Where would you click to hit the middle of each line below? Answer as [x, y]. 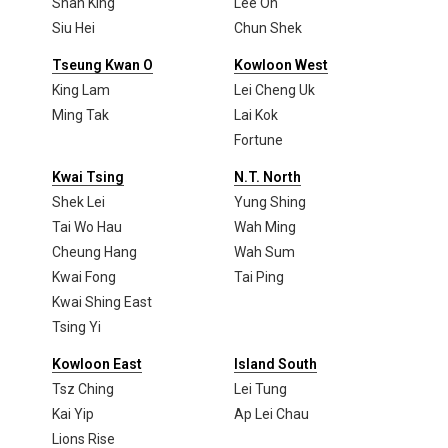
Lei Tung [260, 388]
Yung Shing [270, 201]
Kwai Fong [83, 276]
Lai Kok [256, 114]
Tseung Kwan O [102, 64]
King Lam [80, 89]
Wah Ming [265, 226]
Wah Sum [264, 251]
